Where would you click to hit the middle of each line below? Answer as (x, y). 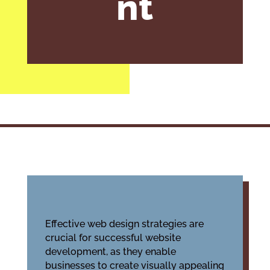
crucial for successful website (113, 238)
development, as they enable (110, 252)
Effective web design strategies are (124, 224)
